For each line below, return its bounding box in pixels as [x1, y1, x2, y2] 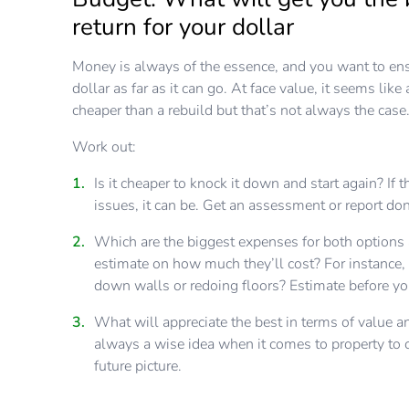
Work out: [72, 137, 137, 158]
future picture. [94, 356, 183, 377]
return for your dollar [72, 11, 295, 44]
